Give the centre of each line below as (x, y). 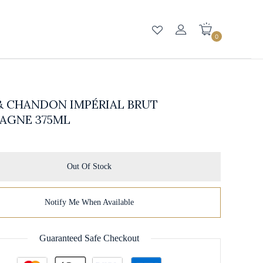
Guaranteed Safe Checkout (90, 238)
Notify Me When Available (90, 203)
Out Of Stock (90, 167)
